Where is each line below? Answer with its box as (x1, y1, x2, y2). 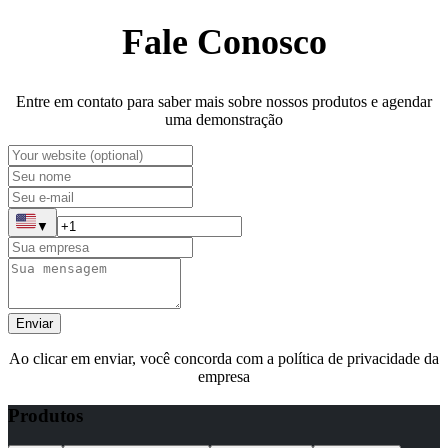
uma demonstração (165, 110, 283, 128)
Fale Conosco (121, 21, 327, 62)
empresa (198, 367, 250, 385)
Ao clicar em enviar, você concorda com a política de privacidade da (9, 349, 439, 367)
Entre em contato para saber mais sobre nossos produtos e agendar (16, 92, 432, 110)
